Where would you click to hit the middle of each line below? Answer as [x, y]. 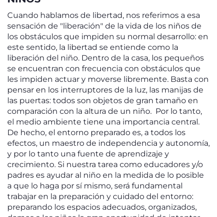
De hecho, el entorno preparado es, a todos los [96, 132]
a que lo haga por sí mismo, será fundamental [95, 186]
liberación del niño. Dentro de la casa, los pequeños [106, 58]
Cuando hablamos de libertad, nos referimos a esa [104, 15]
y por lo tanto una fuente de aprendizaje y [88, 154]
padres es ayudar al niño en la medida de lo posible [106, 175]
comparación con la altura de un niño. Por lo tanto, [105, 111]
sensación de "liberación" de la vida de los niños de [104, 26]
